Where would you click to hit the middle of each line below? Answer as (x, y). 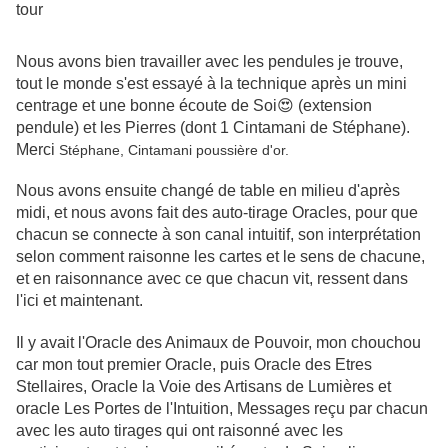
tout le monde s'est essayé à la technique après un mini (211, 84)
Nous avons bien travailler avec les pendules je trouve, (209, 62)
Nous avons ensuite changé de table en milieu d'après (208, 191)
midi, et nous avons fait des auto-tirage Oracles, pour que (217, 213)
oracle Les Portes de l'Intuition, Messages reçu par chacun (222, 409)
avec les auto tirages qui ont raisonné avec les (179, 431)
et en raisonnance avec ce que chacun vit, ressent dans (212, 279)
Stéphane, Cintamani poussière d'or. (174, 150)
